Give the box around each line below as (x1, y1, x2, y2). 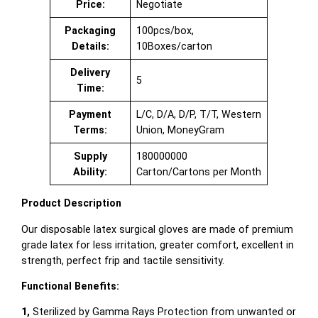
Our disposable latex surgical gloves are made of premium (21, 223, 294, 235)
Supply (73, 150, 107, 163)
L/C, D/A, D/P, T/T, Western (136, 109, 261, 121)
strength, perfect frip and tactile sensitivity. (21, 254, 225, 266)
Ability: (73, 166, 108, 178)
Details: (71, 40, 109, 53)
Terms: (73, 124, 108, 136)
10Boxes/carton (136, 40, 212, 53)
